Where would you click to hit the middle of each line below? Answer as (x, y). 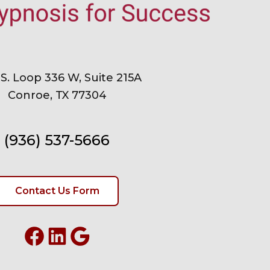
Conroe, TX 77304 (57, 95)
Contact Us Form (57, 191)
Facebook (58, 235)
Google (94, 235)
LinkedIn (77, 235)
